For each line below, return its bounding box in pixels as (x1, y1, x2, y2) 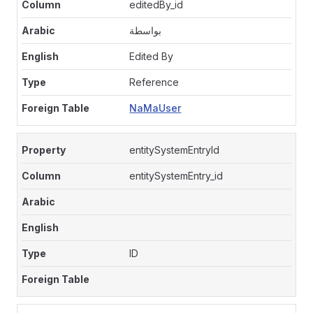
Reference (129, 76, 180, 88)
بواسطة (129, 24, 162, 36)
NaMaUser (129, 102, 182, 114)
